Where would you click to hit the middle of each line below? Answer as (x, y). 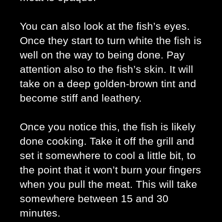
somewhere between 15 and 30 (94, 198)
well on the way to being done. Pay (102, 55)
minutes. (42, 213)
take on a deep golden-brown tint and (108, 83)
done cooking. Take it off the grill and (107, 141)
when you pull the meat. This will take (109, 184)
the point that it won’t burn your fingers (111, 170)
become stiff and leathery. (82, 98)
